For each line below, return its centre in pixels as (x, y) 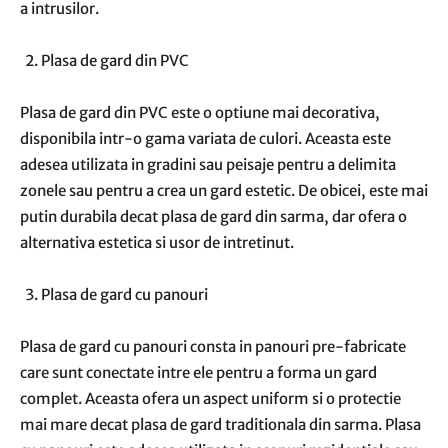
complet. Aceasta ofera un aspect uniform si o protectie (210, 398)
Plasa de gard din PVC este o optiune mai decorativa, (200, 112)
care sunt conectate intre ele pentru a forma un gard (198, 372)
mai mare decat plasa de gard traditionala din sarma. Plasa (220, 424)
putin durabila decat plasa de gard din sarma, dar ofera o (213, 216)
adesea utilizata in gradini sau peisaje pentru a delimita (208, 164)
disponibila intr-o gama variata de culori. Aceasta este (205, 138)
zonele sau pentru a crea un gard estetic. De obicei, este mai (224, 190)
